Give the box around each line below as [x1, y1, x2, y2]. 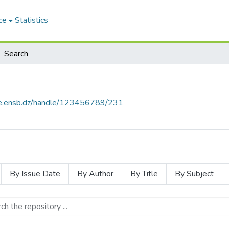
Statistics [14, 15, 48, 26]
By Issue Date [10, 168, 60, 179]
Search [4, 48, 28, 59]
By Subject [175, 168, 214, 179]
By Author [77, 168, 113, 179]
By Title [130, 168, 158, 179]
